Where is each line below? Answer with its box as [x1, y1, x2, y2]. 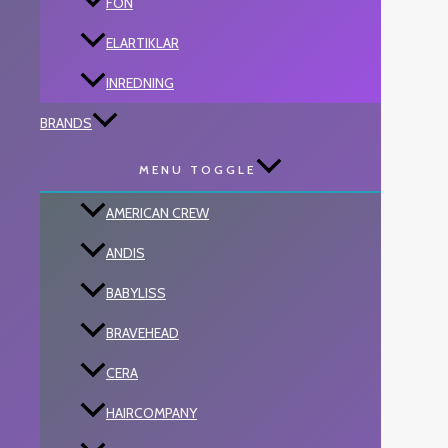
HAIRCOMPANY [106, 403, 197, 422]
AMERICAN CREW [106, 203, 209, 222]
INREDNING [106, 73, 174, 92]
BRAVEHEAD [106, 323, 179, 342]
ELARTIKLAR [106, 33, 179, 52]
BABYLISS [106, 283, 166, 302]
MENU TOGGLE [139, 161, 256, 177]
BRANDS [40, 113, 92, 132]
